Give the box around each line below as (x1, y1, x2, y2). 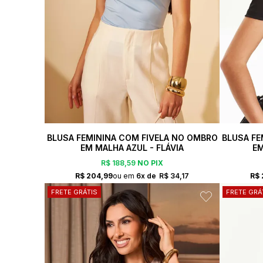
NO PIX (136, 159, 163, 168)
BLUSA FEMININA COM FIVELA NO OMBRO (46, 132, 218, 143)
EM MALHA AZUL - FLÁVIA (80, 142, 184, 153)
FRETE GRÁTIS (51, 187, 97, 196)
